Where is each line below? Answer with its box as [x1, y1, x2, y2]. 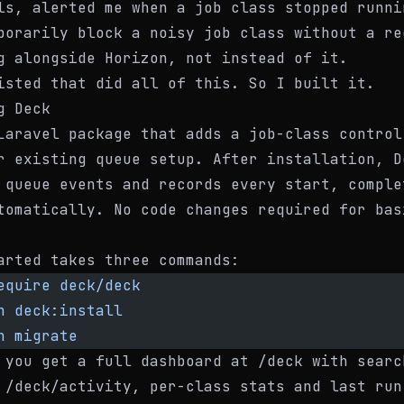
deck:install [5, 301, 123, 320]
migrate [5, 326, 78, 345]
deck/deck [50, 276, 141, 295]
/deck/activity [5, 377, 132, 396]
